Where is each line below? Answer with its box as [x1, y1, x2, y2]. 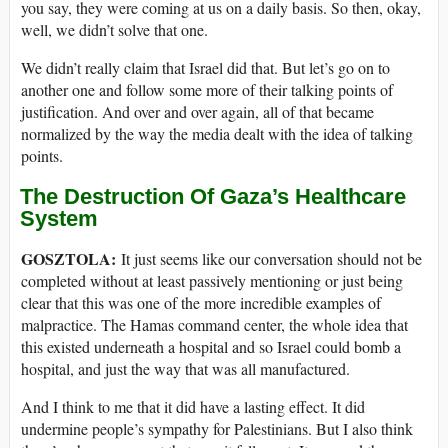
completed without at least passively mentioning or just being [21, 269, 403, 291]
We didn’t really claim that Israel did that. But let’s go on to [21, 57, 390, 79]
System [20, 205, 98, 231]
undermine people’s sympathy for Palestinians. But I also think [21, 417, 413, 439]
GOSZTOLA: [21, 246, 116, 270]
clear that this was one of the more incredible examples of [21, 291, 381, 313]
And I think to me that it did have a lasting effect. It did [21, 395, 365, 417]
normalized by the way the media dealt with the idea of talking [21, 123, 413, 145]
